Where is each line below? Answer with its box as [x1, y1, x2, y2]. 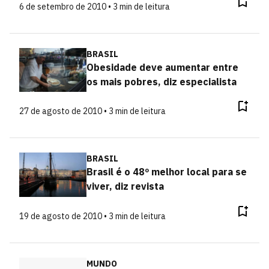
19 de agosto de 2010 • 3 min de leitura [19, 210, 166, 222]
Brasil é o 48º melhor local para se [86, 166, 247, 178]
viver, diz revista [86, 180, 164, 192]
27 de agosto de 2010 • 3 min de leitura [19, 106, 166, 116]
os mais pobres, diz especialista [86, 75, 237, 88]
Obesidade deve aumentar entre [86, 61, 238, 73]
